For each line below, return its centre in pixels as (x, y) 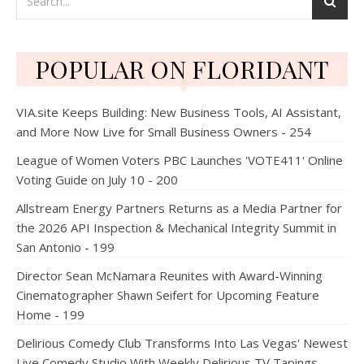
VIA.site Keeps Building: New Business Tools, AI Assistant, (179, 112)
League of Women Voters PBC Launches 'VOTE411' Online (180, 160)
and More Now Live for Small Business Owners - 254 (164, 132)
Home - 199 (50, 314)
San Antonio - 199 (65, 247)
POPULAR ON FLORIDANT (182, 69)
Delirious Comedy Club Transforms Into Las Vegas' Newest (182, 343)
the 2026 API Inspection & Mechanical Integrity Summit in (176, 227)
